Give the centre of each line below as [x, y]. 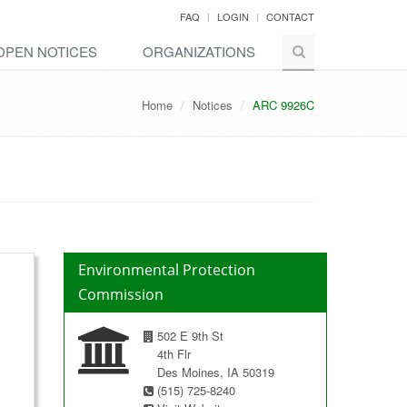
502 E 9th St [188, 336]
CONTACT [290, 16]
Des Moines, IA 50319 [215, 372]
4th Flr [174, 354]
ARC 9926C [283, 105]
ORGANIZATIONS [199, 51]
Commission [120, 294]
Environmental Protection [166, 270]
